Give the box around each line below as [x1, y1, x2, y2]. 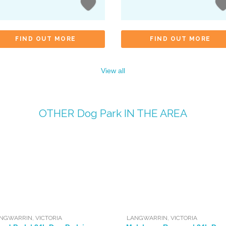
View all [101, 66, 125, 75]
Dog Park [77, 106, 122, 120]
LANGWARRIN [126, 214, 167, 222]
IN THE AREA [121, 106, 187, 120]
